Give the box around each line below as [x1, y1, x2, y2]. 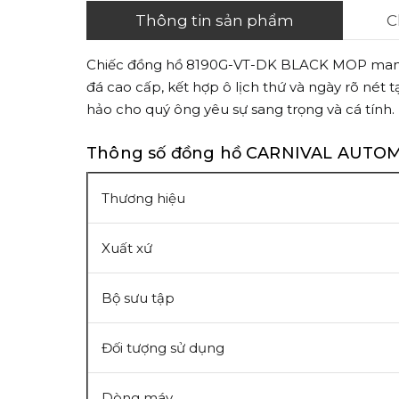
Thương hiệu [102, 190, 185, 207]
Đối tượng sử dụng [102, 339, 224, 356]
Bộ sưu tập [102, 289, 175, 306]
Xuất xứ [102, 240, 152, 256]
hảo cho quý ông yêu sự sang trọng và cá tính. [86, 101, 395, 118]
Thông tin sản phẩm [134, 12, 294, 29]
